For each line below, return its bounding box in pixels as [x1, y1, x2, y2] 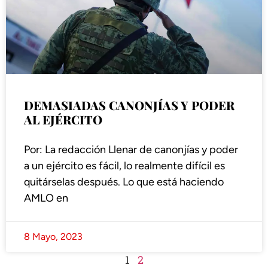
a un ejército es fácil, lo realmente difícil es [24, 159, 225, 173]
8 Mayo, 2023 [24, 231, 83, 243]
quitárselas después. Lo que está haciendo [24, 175, 224, 189]
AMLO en [24, 191, 68, 205]
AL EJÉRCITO [24, 111, 102, 128]
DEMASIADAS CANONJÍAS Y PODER [24, 97, 234, 114]
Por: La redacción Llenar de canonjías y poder [24, 143, 238, 157]
